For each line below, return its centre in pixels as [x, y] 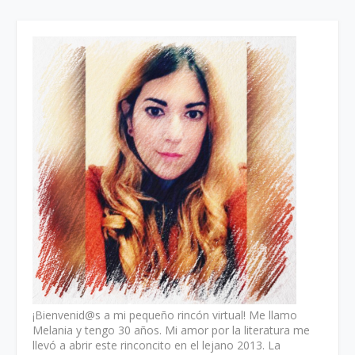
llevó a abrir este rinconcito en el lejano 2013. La [157, 345]
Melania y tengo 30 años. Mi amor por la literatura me [171, 330]
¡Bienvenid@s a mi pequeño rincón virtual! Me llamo [165, 315]
